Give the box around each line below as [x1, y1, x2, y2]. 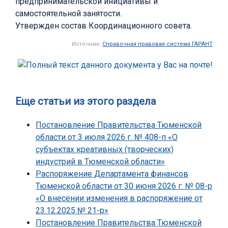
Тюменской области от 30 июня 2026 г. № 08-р [36, 181, 212, 191]
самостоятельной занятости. [15, 9, 122, 19]
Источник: [72, 41, 102, 48]
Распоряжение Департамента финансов [36, 169, 188, 179]
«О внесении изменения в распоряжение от [36, 193, 203, 204]
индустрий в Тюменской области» [36, 157, 165, 167]
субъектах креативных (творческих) [36, 145, 174, 155]
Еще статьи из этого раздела [15, 95, 156, 108]
